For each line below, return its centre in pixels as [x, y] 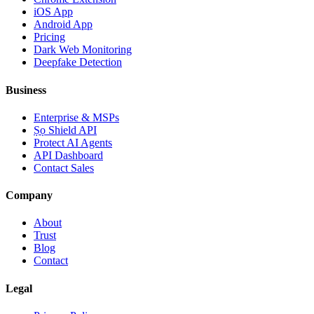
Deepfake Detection [78, 62]
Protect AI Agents [73, 142]
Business [26, 90]
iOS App [53, 12]
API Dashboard [68, 155]
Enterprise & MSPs [76, 117]
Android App [63, 25]
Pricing [49, 37]
